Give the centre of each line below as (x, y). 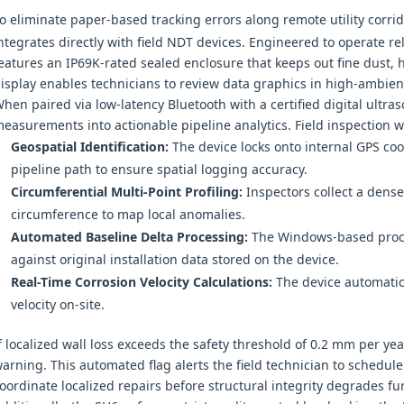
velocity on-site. (57, 304)
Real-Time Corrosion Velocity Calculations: (141, 282)
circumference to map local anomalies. (128, 214)
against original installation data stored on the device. (174, 259)
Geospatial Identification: (89, 147)
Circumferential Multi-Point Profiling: (126, 192)
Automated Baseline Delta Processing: (129, 237)
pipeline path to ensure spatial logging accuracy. (159, 169)
